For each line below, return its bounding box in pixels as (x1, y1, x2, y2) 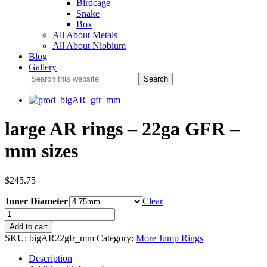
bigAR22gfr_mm (29, 232, 94, 243)
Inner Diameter (5, 195, 68, 206)
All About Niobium (52, 41, 126, 51)
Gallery (29, 62, 57, 72)
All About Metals (52, 30, 117, 40)
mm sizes (5, 140, 78, 162)
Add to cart (10, 222, 48, 231)
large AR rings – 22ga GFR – (5, 118, 240, 140)
